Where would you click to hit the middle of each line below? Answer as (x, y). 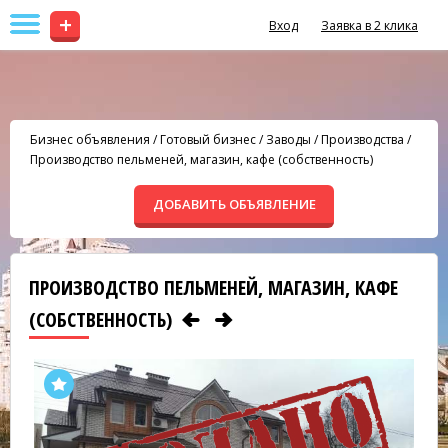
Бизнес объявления (90, 139)
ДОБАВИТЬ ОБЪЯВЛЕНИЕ (234, 204)
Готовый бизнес (208, 139)
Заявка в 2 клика (369, 25)
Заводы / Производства (335, 139)
